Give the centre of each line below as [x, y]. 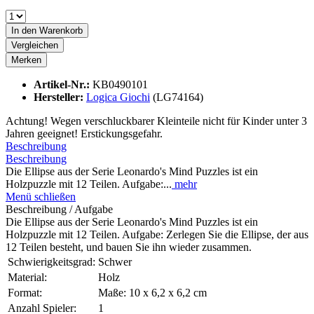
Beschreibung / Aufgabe [59, 210]
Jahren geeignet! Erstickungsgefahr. [84, 134]
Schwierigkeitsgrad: [52, 262]
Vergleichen [35, 46]
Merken [26, 60]
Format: [25, 293]
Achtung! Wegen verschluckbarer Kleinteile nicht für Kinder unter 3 [156, 121]
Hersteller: [60, 97]
